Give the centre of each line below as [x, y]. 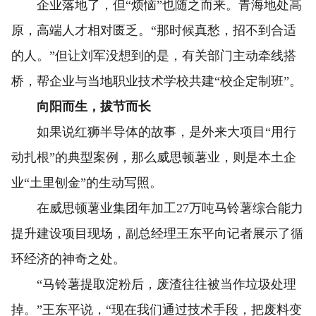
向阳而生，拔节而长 [94, 106]
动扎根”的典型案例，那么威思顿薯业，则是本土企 [154, 157]
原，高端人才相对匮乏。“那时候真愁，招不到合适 [154, 30]
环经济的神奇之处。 [68, 259]
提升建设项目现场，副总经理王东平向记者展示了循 [157, 233]
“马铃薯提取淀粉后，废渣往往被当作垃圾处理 [154, 284]
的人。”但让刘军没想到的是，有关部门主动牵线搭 [154, 55]
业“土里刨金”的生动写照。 [87, 182]
